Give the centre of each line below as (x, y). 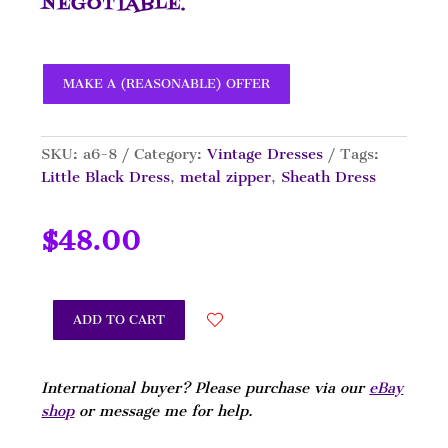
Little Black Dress (106, 177)
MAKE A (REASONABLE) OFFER (167, 84)
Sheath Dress (329, 177)
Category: (171, 154)
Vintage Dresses (265, 154)
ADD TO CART (119, 320)
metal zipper (226, 177)
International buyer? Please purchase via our (205, 388)
